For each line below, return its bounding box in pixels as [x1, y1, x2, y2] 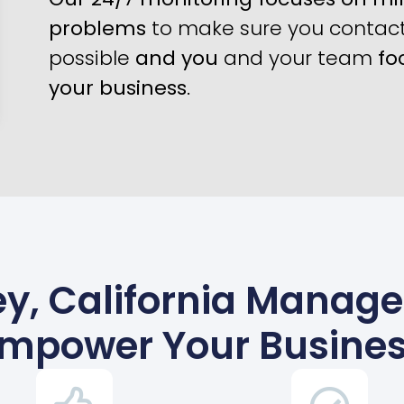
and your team [218, 44, 378, 73]
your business [49, 74, 187, 103]
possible [49, 44, 135, 73]
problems [49, 14, 146, 43]
